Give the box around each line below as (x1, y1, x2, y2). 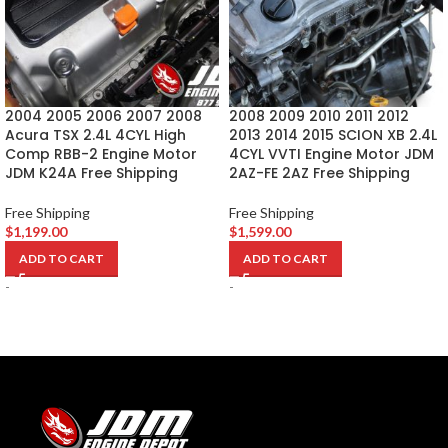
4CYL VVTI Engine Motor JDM (229, 143, 434, 164)
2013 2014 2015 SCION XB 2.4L (229, 124, 437, 145)
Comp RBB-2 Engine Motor (5, 143, 197, 164)
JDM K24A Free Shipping (5, 162, 178, 183)
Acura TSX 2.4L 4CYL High (5, 124, 186, 145)
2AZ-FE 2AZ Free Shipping (229, 162, 410, 183)
